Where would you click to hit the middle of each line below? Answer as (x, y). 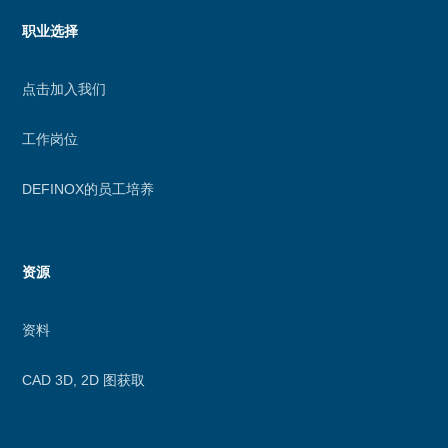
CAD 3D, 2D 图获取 (84, 380)
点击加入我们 (64, 89)
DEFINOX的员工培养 (88, 189)
